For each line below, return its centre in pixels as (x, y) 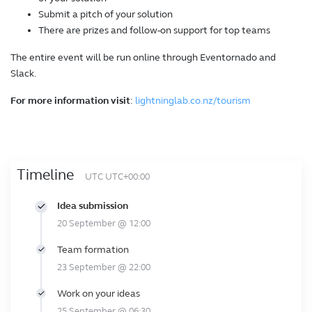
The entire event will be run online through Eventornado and (143, 57)
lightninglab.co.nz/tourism (193, 100)
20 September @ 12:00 (104, 223)
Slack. (24, 73)
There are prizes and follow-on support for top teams (154, 30)
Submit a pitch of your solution (106, 14)
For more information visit (70, 100)
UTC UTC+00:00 (117, 177)
